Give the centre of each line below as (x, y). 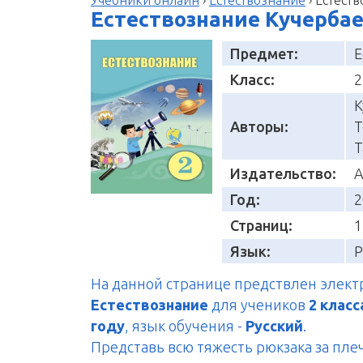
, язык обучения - (185, 325)
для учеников (258, 304)
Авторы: (259, 126)
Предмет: (264, 53)
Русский (274, 325)
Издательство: (283, 173)
